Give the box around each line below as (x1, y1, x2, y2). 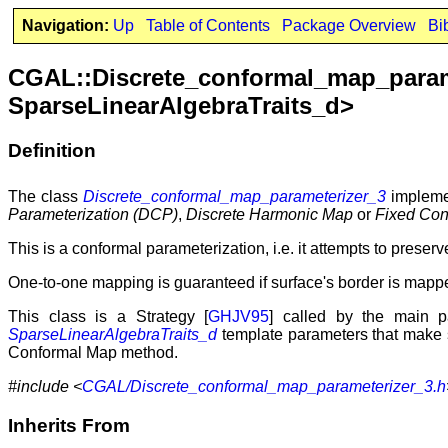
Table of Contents (145, 17, 270, 34)
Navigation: (21, 17, 109, 34)
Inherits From (8, 414, 130, 436)
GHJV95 (208, 307, 270, 325)
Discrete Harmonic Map (186, 205, 353, 223)
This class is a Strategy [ (8, 307, 209, 325)
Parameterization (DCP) (8, 205, 178, 223)
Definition (8, 139, 96, 161)
